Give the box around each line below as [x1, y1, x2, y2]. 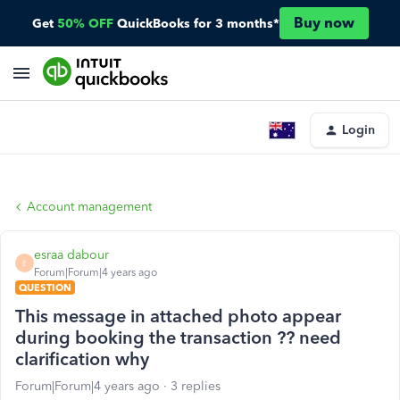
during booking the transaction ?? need [15, 327, 341, 348]
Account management [27, 199, 152, 214]
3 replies [171, 379, 221, 394]
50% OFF [56, 15, 113, 31]
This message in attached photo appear [15, 305, 341, 327]
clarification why [15, 348, 149, 370]
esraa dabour [34, 247, 109, 262]
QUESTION [19, 281, 71, 294]
